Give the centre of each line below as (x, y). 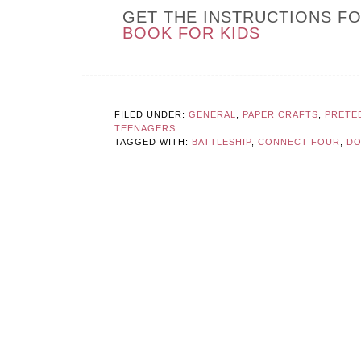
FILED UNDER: (151, 115)
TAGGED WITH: (153, 142)
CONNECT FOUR (299, 142)
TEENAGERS (145, 129)
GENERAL (212, 115)
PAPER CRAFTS (280, 115)
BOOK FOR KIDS (191, 33)
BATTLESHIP (222, 142)
